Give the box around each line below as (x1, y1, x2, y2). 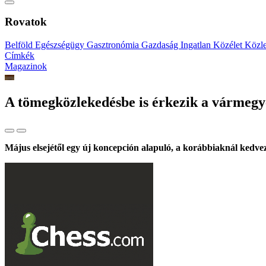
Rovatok (5, 15, 47, 28)
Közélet (213, 40, 245, 50)
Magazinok (5, 61, 47, 72)
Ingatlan (180, 40, 213, 50)
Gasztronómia (87, 40, 141, 50)
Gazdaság (141, 40, 180, 50)
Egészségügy (35, 40, 87, 50)
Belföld (5, 40, 35, 50)
